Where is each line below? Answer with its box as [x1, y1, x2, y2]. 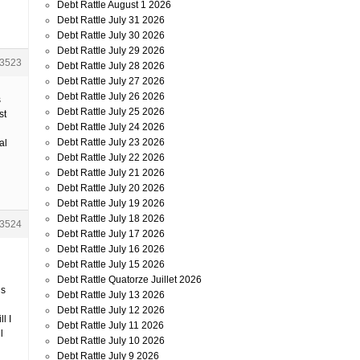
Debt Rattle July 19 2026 [57, 198, 165, 209]
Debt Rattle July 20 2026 [57, 182, 165, 194]
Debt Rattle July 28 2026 [57, 60, 165, 72]
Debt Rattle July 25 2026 [57, 106, 165, 117]
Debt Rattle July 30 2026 [57, 30, 165, 41]
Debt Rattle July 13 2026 [57, 289, 165, 301]
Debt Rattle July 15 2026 [57, 259, 165, 270]
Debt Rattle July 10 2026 [57, 335, 165, 346]
